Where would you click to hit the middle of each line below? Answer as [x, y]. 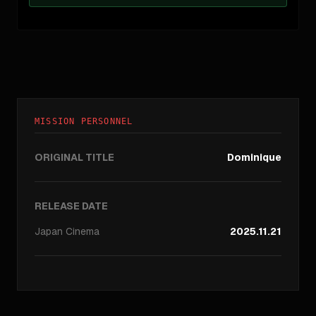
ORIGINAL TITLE [74, 157]
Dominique [254, 157]
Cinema [83, 231]
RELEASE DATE [71, 206]
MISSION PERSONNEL [84, 121]
